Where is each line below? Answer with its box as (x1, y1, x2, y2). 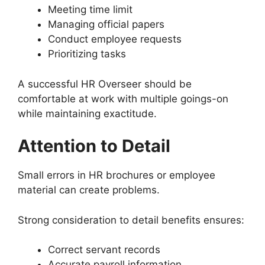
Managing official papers (48, 18, 164, 31)
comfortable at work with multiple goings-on (18, 92, 228, 105)
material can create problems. (18, 184, 160, 196)
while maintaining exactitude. (18, 107, 157, 119)
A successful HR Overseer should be (18, 77, 192, 90)
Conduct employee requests (48, 33, 182, 46)
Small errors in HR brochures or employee (18, 169, 215, 182)
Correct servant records (48, 244, 160, 256)
